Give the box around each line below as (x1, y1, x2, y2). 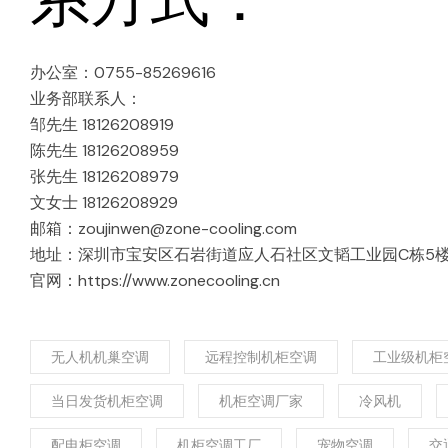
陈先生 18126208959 (30, 139, 179, 161)
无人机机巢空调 (51, 347, 149, 366)
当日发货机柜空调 (51, 391, 163, 410)
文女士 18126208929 (30, 191, 178, 213)
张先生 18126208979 (30, 165, 179, 187)
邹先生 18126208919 (30, 113, 174, 135)
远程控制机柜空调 (205, 347, 317, 366)
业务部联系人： (30, 87, 142, 109)
